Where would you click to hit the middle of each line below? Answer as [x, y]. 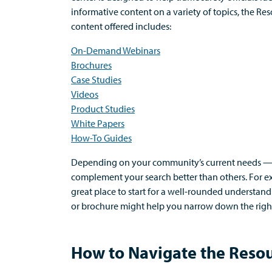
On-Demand [97, 50]
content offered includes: [121, 26]
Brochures [91, 65]
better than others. [210, 177]
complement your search [121, 177]
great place [93, 191]
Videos [85, 94]
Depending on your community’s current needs [166, 162]
